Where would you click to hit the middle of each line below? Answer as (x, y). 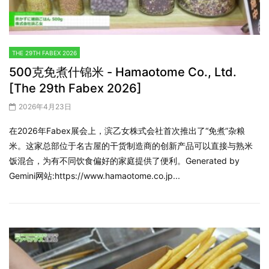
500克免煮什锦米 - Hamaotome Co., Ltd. (123, 72)
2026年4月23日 (45, 107)
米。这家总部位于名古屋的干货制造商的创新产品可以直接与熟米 (131, 146)
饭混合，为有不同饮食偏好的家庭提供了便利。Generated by (124, 161)
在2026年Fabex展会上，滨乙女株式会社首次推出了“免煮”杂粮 (127, 131)
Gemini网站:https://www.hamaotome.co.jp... (95, 176)
